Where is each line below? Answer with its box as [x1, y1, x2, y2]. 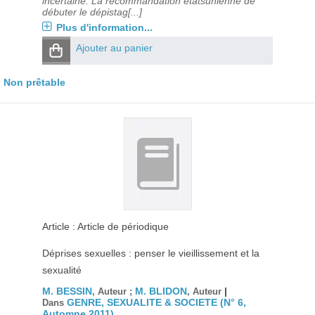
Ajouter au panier [75, 42, 153, 53]
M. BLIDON [134, 285, 187, 297]
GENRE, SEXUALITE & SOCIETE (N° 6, [66, 297, 246, 308]
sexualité [41, 264, 82, 276]
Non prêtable [4, 77, 65, 88]
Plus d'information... [56, 22, 153, 33]
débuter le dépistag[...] [41, 6, 142, 18]
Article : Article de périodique [41, 221, 169, 232]
